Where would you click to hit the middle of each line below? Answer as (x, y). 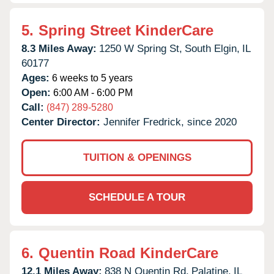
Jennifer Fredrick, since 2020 (170, 122)
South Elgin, (212, 48)
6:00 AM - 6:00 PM (92, 92)
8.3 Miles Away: (59, 48)
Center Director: (62, 122)
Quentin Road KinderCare (128, 253)
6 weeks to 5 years (91, 78)
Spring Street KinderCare (126, 30)
